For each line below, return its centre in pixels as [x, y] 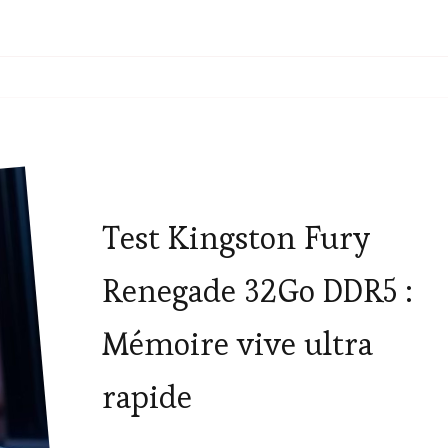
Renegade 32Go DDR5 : [257, 290]
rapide [146, 396]
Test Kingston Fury [236, 237]
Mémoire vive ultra [237, 343]
